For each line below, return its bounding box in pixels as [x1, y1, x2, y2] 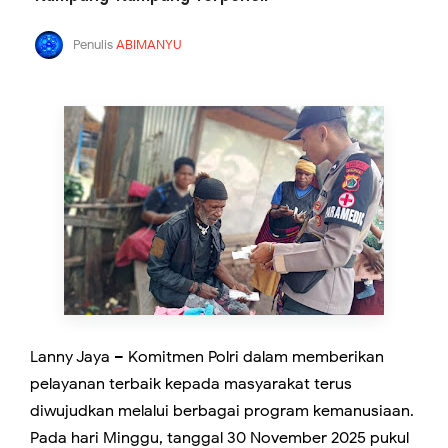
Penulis [70, 35, 116, 53]
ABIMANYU [116, 35, 181, 53]
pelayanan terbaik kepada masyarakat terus [30, 374, 352, 395]
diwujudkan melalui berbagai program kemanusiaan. [30, 401, 414, 422]
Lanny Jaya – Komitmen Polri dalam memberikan [30, 347, 384, 368]
